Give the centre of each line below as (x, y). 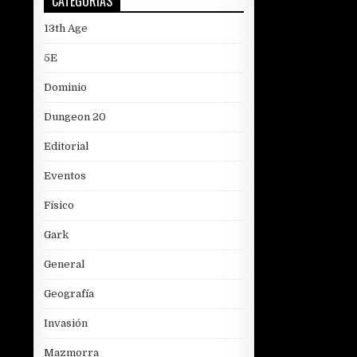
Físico (59, 206)
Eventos (65, 176)
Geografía (69, 294)
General (64, 265)
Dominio (65, 88)
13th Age (66, 29)
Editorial (66, 147)
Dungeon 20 (75, 117)
